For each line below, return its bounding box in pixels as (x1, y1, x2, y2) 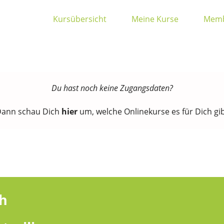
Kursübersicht (53, 13, 106, 24)
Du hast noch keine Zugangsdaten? (51, 82, 173, 93)
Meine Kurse (131, 13, 178, 24)
